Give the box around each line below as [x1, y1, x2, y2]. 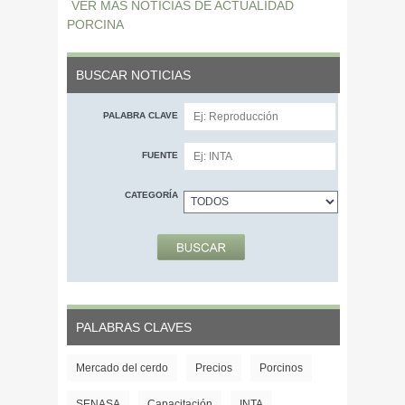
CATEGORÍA [125, 189, 178, 200]
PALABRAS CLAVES [76, 319, 192, 334]
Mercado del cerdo [76, 361, 168, 374]
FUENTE [142, 149, 178, 160]
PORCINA [67, 16, 124, 32]
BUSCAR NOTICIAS [76, 67, 191, 82]
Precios [195, 361, 232, 374]
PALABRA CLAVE [103, 109, 178, 120]
